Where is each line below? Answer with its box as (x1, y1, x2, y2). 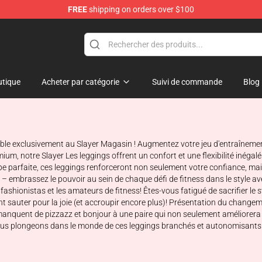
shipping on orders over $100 (87, 5, 194, 14)
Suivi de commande (151, 77, 222, 87)
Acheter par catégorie (41, 77, 119, 87)
